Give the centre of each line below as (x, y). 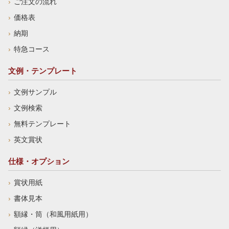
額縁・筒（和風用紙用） (53, 214)
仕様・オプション (39, 161)
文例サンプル (35, 92)
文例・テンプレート (43, 71)
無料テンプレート (42, 123)
